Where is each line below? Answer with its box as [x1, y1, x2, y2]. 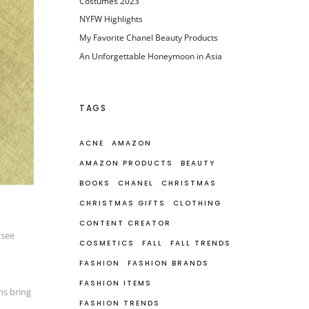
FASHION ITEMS [79, 277, 152, 288]
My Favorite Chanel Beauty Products [79, 32, 219, 43]
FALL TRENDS [170, 237, 232, 248]
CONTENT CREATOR [79, 217, 172, 228]
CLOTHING [173, 197, 222, 208]
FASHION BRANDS [128, 257, 210, 268]
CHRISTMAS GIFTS [79, 197, 166, 208]
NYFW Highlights [79, 14, 143, 25]
